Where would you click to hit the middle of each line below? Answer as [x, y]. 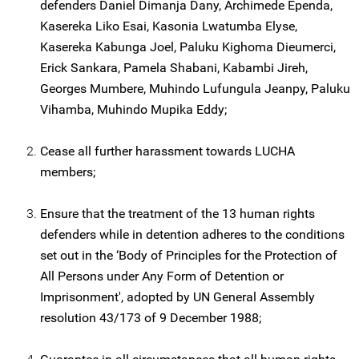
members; [68, 172]
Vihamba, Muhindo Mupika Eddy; [133, 109]
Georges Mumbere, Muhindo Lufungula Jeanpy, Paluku [195, 89]
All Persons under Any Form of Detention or [162, 276]
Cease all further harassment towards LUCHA [167, 151]
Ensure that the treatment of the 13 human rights [177, 214]
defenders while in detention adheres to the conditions [192, 234]
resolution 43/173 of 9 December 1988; [151, 318]
